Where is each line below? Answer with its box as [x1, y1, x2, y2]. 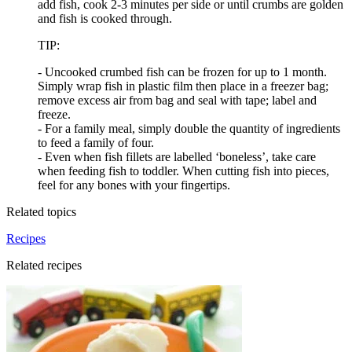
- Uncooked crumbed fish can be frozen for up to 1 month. [38, 65, 327, 79]
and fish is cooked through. [38, 12, 172, 26]
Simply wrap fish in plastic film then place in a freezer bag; [38, 79, 328, 93]
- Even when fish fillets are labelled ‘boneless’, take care [38, 150, 316, 164]
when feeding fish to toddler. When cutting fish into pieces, [38, 164, 329, 178]
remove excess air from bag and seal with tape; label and [38, 93, 317, 108]
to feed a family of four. [38, 136, 154, 150]
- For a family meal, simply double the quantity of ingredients [38, 122, 340, 136]
